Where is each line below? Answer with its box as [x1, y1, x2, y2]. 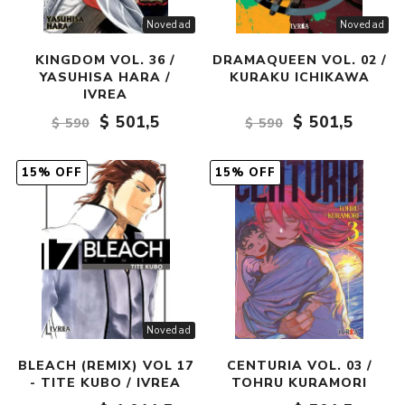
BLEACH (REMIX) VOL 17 [17, 356, 193, 374]
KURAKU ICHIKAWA [229, 68, 370, 86]
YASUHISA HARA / [40, 68, 172, 86]
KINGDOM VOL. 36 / [35, 51, 176, 69]
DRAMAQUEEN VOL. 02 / [212, 51, 387, 69]
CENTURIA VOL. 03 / [226, 356, 372, 374]
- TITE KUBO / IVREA [30, 373, 182, 391]
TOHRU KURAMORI [231, 373, 368, 391]
